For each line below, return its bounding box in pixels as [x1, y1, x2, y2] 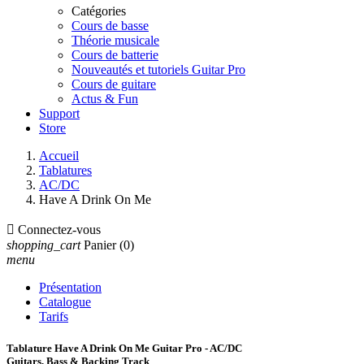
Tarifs [39, 310, 68, 323]
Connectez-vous [18, 223, 101, 236]
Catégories [71, 4, 126, 18]
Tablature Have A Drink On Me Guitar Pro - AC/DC [6, 342, 242, 355]
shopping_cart [6, 238, 80, 252]
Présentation [39, 280, 102, 294]
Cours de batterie [71, 48, 158, 62]
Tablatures [39, 163, 92, 177]
